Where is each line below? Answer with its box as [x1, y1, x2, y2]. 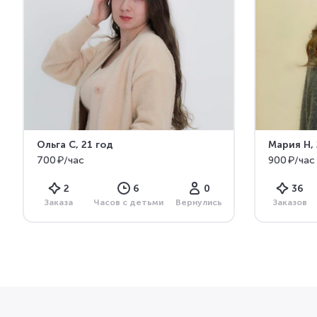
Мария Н [267, 138, 311, 151]
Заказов [272, 197, 307, 207]
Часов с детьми [93, 197, 164, 207]
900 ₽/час [267, 154, 315, 167]
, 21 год [76, 138, 113, 151]
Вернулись [175, 197, 223, 207]
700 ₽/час [37, 154, 84, 167]
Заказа [44, 197, 74, 207]
